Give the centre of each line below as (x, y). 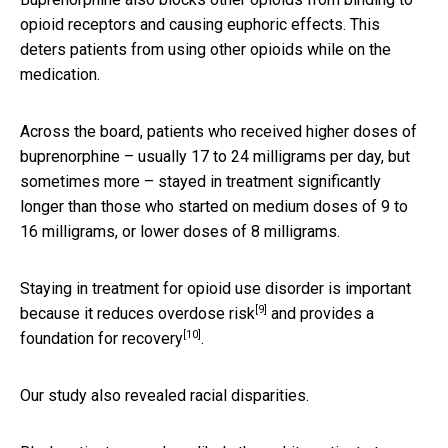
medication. (60, 74)
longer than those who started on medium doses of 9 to (214, 206)
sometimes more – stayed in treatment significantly (200, 181)
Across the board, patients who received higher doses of (218, 131)
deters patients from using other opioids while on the (205, 49)
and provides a (320, 313)
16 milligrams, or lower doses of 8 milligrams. (180, 231)
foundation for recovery (101, 338)
